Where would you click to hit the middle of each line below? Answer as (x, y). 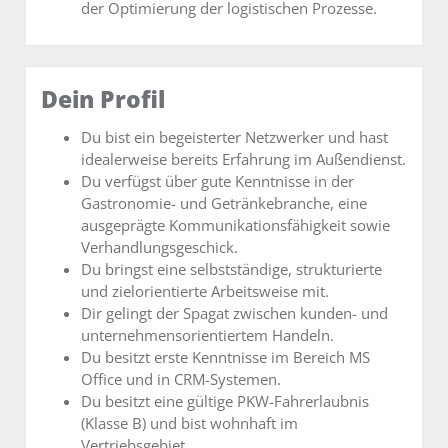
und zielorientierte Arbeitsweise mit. (205, 291)
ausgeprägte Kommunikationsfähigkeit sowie (235, 225)
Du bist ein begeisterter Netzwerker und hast (234, 137)
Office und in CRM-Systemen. (181, 379)
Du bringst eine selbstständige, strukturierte (231, 269)
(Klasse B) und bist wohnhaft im (189, 423)
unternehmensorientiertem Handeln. (207, 335)
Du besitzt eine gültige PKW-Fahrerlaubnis (225, 401)
